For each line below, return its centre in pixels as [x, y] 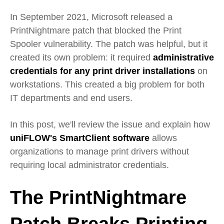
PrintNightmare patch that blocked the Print [96, 31]
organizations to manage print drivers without [99, 151]
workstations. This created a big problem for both [107, 85]
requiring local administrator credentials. [89, 165]
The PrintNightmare [98, 197]
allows [163, 138]
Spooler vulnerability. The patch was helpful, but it [109, 44]
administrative [183, 58]
